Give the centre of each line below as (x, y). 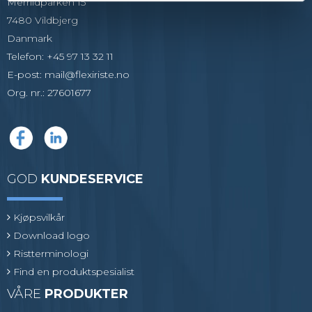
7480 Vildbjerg (42, 20)
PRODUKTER (86, 294)
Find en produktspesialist (74, 272)
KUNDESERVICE (92, 179)
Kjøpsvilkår (39, 218)
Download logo (52, 236)
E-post (23, 74)
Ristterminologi (51, 254)
